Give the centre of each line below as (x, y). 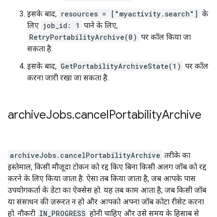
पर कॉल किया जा (165, 37)
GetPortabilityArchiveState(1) (121, 66)
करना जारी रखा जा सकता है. (68, 78)
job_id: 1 (61, 25)
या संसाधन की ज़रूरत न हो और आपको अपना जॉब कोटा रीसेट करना (106, 202)
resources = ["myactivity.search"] (129, 14)
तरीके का (176, 155)
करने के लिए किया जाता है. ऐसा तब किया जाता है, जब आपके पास (102, 178)
